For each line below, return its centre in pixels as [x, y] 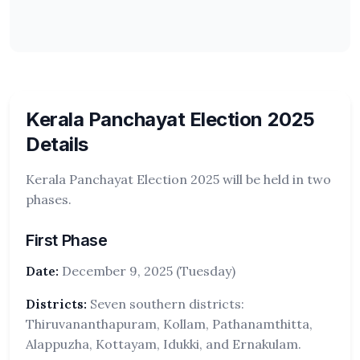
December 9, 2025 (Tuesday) [147, 271]
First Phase [67, 240]
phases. [49, 199]
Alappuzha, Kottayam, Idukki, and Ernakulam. [164, 344]
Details [57, 144]
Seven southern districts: [166, 304]
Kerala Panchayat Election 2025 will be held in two [178, 179]
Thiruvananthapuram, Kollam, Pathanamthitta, [169, 324]
